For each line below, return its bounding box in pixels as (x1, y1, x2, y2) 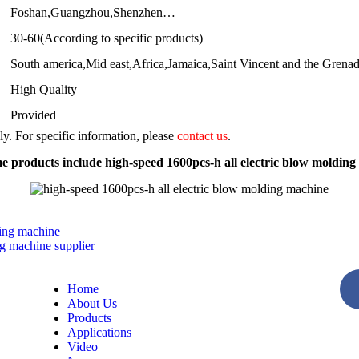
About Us (67, 296, 117, 310)
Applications (67, 325, 131, 339)
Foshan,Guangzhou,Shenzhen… (10, 6, 175, 19)
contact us (177, 129, 228, 143)
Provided (10, 108, 56, 122)
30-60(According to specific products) (10, 31, 203, 45)
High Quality (10, 83, 77, 96)
